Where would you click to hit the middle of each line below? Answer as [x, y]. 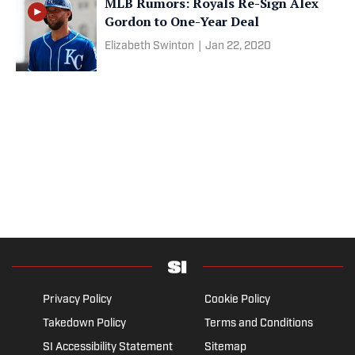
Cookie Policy [237, 300]
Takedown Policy [84, 323]
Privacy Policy [77, 300]
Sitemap [225, 347]
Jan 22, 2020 [238, 46]
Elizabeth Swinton [149, 46]
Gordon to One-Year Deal [182, 21]
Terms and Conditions [258, 323]
